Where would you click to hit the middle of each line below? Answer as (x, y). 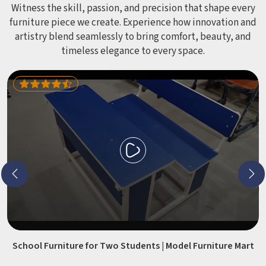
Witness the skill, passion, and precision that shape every (133, 8)
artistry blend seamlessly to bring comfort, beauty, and (133, 37)
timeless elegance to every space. (133, 51)
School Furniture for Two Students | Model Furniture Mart (133, 246)
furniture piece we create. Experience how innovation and (133, 23)
